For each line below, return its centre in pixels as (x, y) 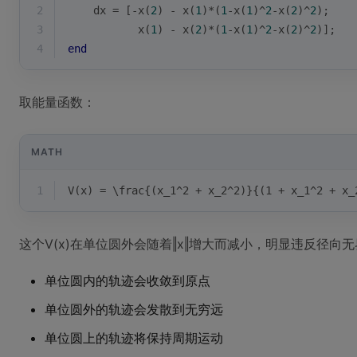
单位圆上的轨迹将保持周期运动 (134, 338)
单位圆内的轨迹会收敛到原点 (127, 280)
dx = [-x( (109, 10)
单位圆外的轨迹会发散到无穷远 (134, 309)
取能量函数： (57, 102)
